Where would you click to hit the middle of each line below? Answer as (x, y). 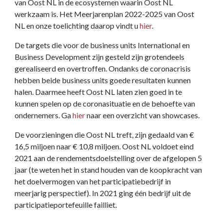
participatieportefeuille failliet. (66, 204)
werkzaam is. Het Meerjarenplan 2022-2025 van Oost (104, 14)
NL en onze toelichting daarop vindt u (77, 25)
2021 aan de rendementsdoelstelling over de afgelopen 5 (108, 158)
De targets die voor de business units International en (102, 45)
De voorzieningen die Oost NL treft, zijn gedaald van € (104, 134)
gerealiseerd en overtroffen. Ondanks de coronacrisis (103, 68)
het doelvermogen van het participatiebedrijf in (93, 181)
